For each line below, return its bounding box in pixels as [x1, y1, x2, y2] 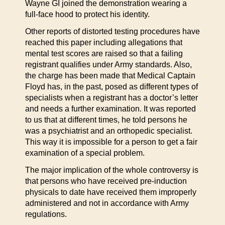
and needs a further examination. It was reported [25, 104, 196, 113]
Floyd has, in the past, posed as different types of [25, 82, 198, 91]
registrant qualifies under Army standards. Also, [25, 60, 192, 69]
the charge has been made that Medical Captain [25, 71, 195, 80]
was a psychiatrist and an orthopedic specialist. [25, 127, 192, 135]
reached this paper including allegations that [25, 38, 182, 47]
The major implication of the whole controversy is [25, 166, 198, 174]
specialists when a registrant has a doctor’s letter [25, 93, 198, 102]
